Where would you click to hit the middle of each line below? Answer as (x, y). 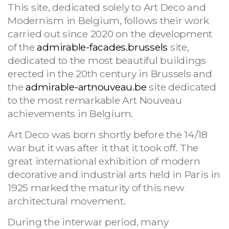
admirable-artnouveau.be (86, 87)
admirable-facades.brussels (102, 47)
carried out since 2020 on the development (110, 33)
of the (22, 47)
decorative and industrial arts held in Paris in (114, 174)
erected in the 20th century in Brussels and (110, 73)
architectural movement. (67, 201)
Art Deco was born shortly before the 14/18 (108, 134)
